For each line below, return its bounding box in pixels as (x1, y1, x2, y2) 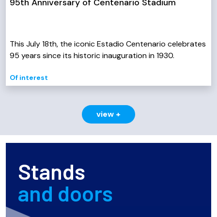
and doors (18, 180, 113, 206)
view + (96, 108, 121, 119)
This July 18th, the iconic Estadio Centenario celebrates (10, 38, 206, 49)
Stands (18, 158, 85, 185)
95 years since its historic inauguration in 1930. (10, 50, 174, 61)
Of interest (10, 73, 48, 82)
